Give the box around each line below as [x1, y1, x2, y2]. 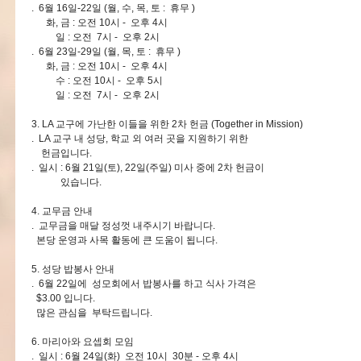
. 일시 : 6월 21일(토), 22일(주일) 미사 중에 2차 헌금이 [31, 162, 264, 173]
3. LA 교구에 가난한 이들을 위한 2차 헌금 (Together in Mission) [31, 118, 303, 130]
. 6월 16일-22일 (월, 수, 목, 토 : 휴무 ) [31, 2, 202, 14]
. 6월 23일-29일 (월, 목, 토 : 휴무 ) [31, 46, 188, 57]
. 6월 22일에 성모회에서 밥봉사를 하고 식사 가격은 [31, 278, 259, 289]
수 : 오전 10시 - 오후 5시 [31, 75, 163, 86]
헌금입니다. [31, 147, 92, 159]
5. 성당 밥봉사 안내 [31, 263, 114, 275]
